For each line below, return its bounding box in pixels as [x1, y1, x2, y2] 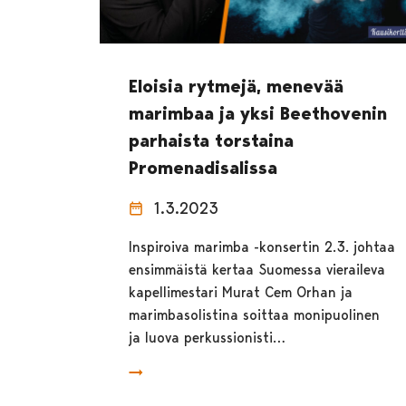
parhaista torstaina [129, 129, 295, 151]
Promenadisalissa [129, 156, 278, 179]
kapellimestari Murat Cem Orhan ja [129, 283, 353, 301]
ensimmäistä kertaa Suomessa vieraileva [129, 260, 386, 278]
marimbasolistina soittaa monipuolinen [129, 305, 381, 324]
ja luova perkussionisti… [129, 328, 286, 346]
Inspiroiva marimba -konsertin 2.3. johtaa [129, 237, 396, 256]
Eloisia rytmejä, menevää [129, 74, 344, 97]
